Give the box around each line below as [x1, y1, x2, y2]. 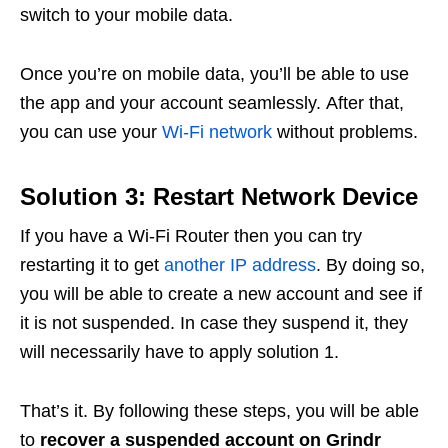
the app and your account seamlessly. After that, [20, 92, 404, 113]
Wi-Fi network [162, 121, 272, 142]
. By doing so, [316, 254, 425, 275]
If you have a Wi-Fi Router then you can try [20, 225, 362, 246]
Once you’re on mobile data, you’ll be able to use [20, 63, 409, 84]
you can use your [20, 121, 162, 142]
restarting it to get [20, 254, 164, 275]
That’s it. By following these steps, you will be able [20, 400, 419, 421]
